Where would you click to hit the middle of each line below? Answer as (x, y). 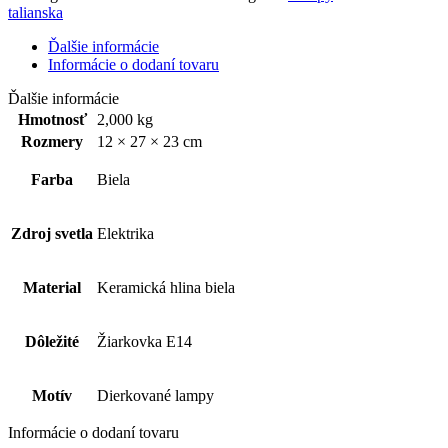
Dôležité (52, 341)
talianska (35, 12)
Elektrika (125, 233)
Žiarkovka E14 (144, 341)
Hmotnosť (52, 119)
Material (52, 287)
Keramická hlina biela (166, 287)
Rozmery (52, 141)
